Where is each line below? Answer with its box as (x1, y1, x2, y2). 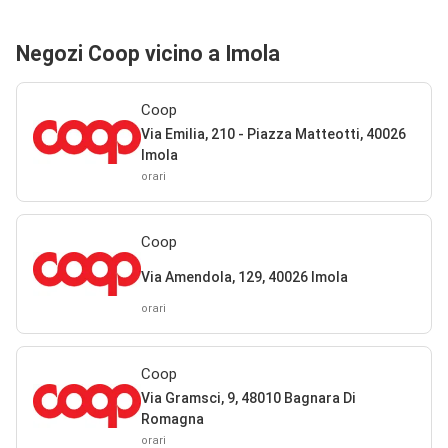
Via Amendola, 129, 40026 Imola (140, 268, 348, 285)
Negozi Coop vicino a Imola (16, 41, 280, 66)
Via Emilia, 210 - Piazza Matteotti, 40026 (140, 126, 406, 142)
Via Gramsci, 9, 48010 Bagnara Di (140, 390, 356, 406)
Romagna (140, 411, 204, 427)
